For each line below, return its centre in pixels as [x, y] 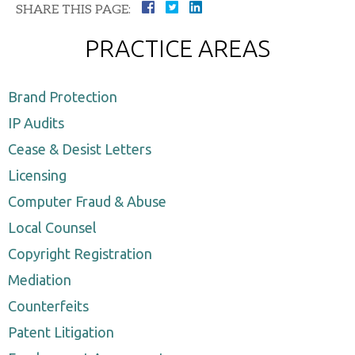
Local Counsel [52, 227]
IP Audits [36, 122]
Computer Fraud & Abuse [87, 201]
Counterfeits [48, 305]
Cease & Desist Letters [80, 149]
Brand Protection [63, 96]
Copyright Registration [80, 253]
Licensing [37, 175]
